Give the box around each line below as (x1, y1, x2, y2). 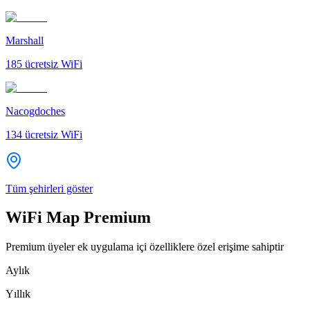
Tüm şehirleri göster (6, 182, 93, 194)
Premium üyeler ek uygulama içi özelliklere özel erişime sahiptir (6, 241, 284, 253)
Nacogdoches (6, 104, 65, 117)
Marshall (6, 34, 44, 46)
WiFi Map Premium (6, 208, 151, 227)
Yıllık (6, 288, 30, 300)
